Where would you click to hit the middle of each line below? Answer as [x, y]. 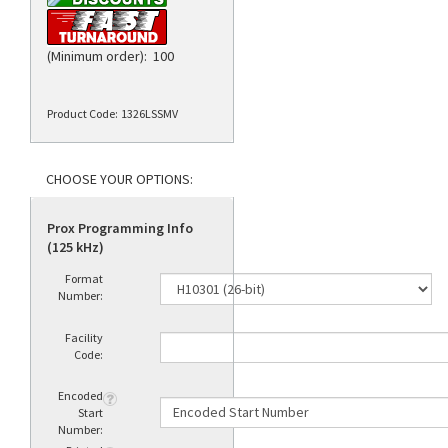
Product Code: [82, 113]
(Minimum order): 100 [110, 56]
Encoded [79, 396]
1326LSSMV [149, 113]
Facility [83, 338]
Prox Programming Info [120, 228]
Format [83, 279]
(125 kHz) [75, 247]
